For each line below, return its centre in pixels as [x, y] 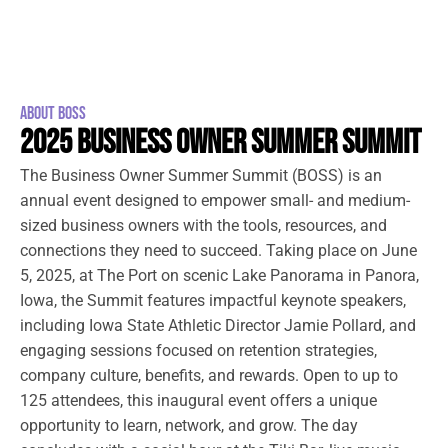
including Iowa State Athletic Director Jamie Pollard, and [218, 325]
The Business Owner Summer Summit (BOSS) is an [201, 175]
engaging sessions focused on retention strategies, [198, 350]
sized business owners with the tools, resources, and [203, 225]
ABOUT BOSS [53, 113]
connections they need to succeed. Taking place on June [218, 250]
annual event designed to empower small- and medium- [215, 200]
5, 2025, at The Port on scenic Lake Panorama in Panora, [219, 275]
